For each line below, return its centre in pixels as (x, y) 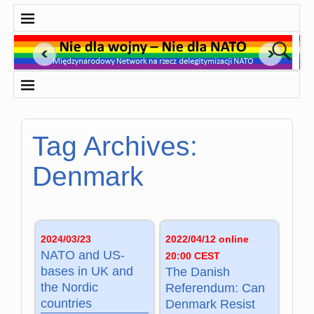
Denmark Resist (210, 305)
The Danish (197, 272)
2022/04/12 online (207, 239)
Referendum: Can (215, 288)
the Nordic (70, 288)
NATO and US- (83, 255)
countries (67, 304)
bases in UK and (87, 272)
